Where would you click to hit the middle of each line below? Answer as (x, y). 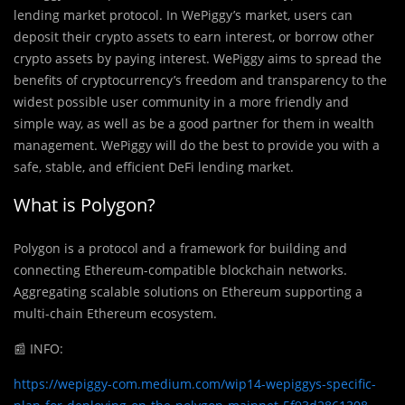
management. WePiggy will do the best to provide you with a (197, 145)
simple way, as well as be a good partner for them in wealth (194, 123)
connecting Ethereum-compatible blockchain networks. (180, 269)
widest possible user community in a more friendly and (181, 101)
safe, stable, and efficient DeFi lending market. (154, 166)
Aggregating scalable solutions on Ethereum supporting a (188, 291)
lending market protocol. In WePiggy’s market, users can (183, 14)
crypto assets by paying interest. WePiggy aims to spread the (198, 58)
